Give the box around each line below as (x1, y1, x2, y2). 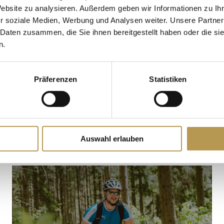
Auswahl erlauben (80, 134, 143, 143)
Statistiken (149, 74, 187, 83)
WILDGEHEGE (58, 29, 165, 51)
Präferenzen (33, 74, 77, 83)
